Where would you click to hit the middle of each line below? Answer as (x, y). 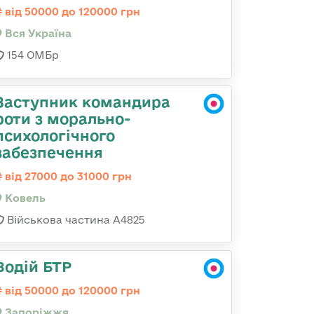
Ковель (24, 198)
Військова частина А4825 (75, 220)
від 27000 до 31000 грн (67, 176)
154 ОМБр (32, 55)
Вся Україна (37, 33)
